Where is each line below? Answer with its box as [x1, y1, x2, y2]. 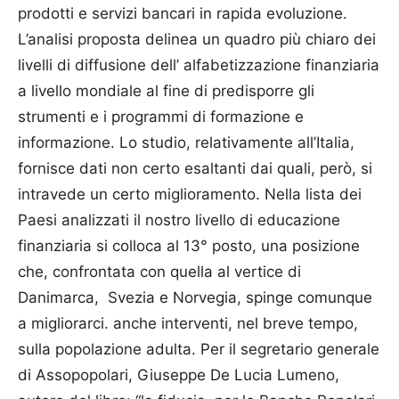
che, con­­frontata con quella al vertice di [18, 263, 301, 281]
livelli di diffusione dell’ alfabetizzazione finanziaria [18, 56, 379, 75]
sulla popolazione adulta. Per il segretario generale [18, 340, 379, 359]
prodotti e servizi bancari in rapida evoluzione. [18, 4, 347, 23]
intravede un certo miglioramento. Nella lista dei [18, 185, 362, 204]
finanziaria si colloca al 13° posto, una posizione [18, 237, 360, 256]
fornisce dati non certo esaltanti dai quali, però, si [18, 159, 372, 178]
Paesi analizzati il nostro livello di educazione [18, 211, 340, 230]
